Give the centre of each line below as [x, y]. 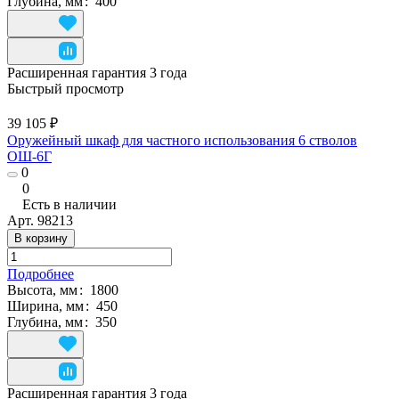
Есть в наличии [69, 204]
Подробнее [41, 273]
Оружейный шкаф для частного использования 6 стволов [182, 140]
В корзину [41, 238]
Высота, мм [44, 289]
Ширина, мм [47, 305]
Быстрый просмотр [65, 88]
